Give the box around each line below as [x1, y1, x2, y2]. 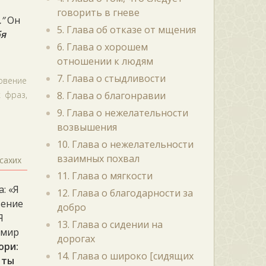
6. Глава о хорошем [56, 40, 148, 53]
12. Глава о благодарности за [56, 186, 193, 199]
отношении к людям [56, 55, 153, 68]
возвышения [56, 121, 117, 134]
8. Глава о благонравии [56, 89, 166, 102]
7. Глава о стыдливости [56, 72, 166, 85]
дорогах [56, 232, 95, 245]
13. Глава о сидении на [56, 218, 163, 231]
